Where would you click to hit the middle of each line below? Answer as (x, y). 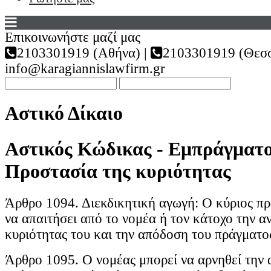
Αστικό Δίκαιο (64, 113)
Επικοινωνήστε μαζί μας (73, 37)
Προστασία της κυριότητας (118, 171)
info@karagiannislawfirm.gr (85, 69)
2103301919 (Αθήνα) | (82, 53)
